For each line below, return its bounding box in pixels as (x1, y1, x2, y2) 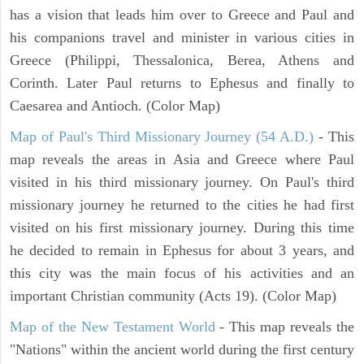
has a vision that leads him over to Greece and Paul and (10, 6, 354, 23)
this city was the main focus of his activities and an (10, 264, 354, 281)
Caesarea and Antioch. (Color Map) (10, 97, 220, 114)
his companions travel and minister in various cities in (10, 28, 354, 45)
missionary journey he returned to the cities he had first (10, 196, 354, 213)
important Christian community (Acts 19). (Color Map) (10, 287, 336, 304)
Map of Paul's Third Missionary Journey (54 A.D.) (10, 128, 314, 145)
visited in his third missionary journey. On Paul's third (10, 173, 354, 190)
